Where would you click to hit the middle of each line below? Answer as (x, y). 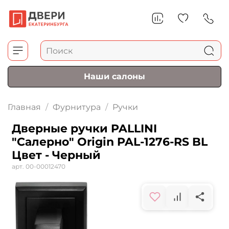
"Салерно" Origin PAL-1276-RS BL (110, 142)
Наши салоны (114, 77)
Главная (24, 107)
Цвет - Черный (56, 155)
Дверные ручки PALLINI (84, 129)
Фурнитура (77, 107)
